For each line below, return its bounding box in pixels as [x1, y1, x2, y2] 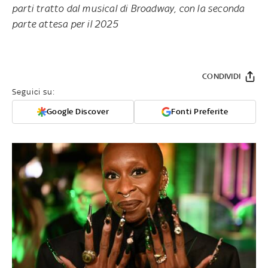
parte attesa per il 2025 [12, 17, 118, 30]
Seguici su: [12, 87, 55, 96]
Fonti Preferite [171, 106, 229, 116]
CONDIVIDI [202, 71, 240, 81]
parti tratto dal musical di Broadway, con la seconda [12, 2, 245, 14]
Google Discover [46, 106, 109, 116]
